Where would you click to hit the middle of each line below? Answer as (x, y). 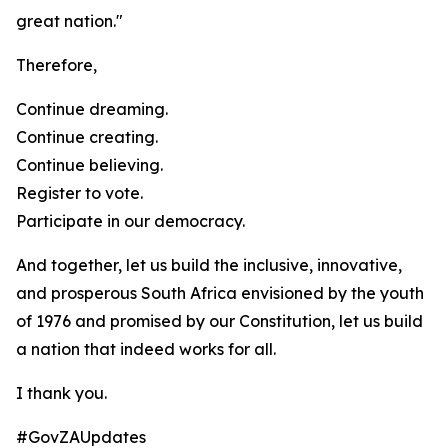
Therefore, (56, 65)
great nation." (69, 21)
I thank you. (61, 393)
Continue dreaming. (92, 109)
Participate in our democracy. (130, 221)
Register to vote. (79, 193)
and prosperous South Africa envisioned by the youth (220, 293)
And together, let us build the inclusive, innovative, (209, 265)
